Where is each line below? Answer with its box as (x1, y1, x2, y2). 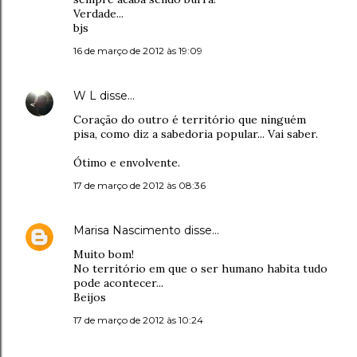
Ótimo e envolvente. (73, 155, 180, 170)
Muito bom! (73, 247, 134, 261)
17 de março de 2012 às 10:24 (73, 314, 203, 326)
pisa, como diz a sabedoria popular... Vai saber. (73, 127, 318, 141)
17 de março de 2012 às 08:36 (73, 179, 206, 191)
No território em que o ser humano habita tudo (73, 261, 328, 276)
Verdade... (73, 6, 124, 21)
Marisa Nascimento (73, 223, 181, 237)
